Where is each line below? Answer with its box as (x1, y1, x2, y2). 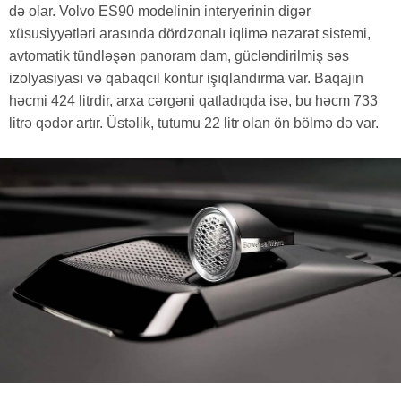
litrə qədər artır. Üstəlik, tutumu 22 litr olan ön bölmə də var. (9, 115, 379, 132)
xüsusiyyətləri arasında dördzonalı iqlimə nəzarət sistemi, (9, 26, 371, 42)
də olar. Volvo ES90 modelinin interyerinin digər (9, 4, 311, 20)
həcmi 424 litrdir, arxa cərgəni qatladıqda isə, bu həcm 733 (9, 93, 378, 109)
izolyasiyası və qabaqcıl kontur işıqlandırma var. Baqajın (9, 71, 363, 87)
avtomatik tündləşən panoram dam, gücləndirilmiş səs (9, 48, 349, 64)
